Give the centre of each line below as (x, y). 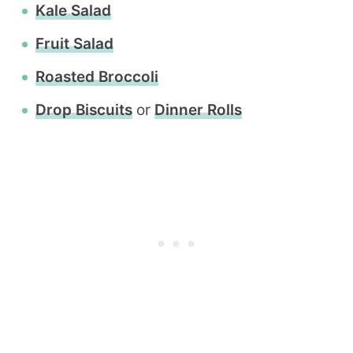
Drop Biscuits (84, 110)
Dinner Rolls (198, 110)
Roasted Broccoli (97, 77)
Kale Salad (73, 11)
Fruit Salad (74, 44)
